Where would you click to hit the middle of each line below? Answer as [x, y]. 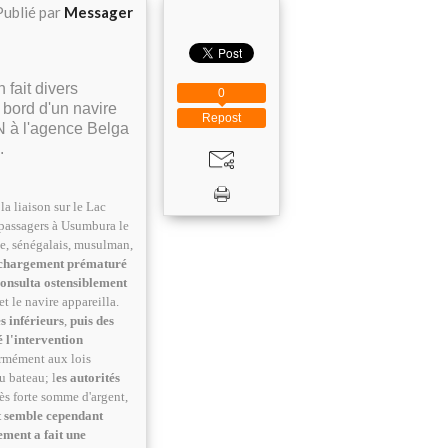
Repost [221, 118]
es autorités [88, 378]
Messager [98, 12]
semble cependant [53, 416]
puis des [92, 321]
